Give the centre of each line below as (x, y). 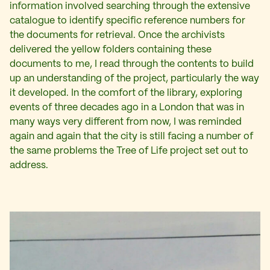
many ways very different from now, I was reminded (126, 122)
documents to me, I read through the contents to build (132, 64)
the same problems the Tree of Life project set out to (129, 151)
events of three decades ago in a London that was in (127, 107)
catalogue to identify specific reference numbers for (127, 20)
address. (29, 165)
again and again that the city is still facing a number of (131, 136)
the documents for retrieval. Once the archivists (117, 35)
